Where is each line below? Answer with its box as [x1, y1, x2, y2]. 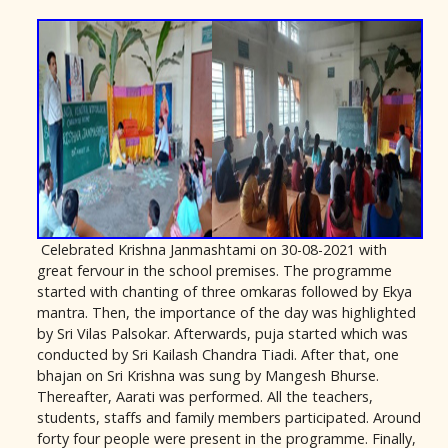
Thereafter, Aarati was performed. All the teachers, [37, 387, 373, 406]
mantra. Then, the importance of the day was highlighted [37, 303, 416, 322]
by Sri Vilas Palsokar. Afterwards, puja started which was [37, 324, 408, 343]
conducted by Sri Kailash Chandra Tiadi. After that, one [37, 345, 399, 364]
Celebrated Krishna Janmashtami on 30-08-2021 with [37, 240, 387, 259]
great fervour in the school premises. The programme [37, 261, 392, 280]
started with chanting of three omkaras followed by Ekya [37, 282, 412, 301]
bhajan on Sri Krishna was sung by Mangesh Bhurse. [37, 366, 379, 385]
